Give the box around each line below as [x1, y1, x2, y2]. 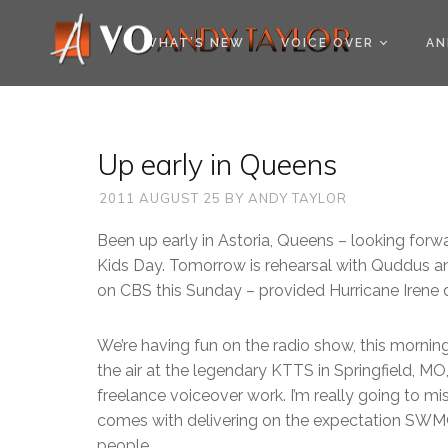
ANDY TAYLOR [248, 190, 347, 206]
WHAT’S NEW [144, 36, 245, 50]
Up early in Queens [97, 146, 337, 182]
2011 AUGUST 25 [99, 190, 221, 206]
